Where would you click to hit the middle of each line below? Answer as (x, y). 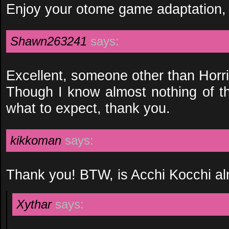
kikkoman (36, 140)
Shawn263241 (49, 41)
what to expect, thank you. (88, 108)
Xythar (34, 204)
